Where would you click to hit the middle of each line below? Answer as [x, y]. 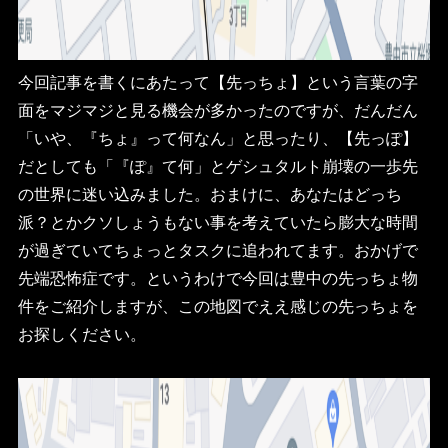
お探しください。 [81, 333]
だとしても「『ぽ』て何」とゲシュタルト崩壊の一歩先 [217, 165]
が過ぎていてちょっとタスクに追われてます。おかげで [217, 249]
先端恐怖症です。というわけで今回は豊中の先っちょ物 [217, 277]
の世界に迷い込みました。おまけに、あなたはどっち [209, 193]
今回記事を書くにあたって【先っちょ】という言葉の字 [217, 81]
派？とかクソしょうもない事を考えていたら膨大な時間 [217, 221]
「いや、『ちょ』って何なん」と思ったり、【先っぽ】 [217, 137]
